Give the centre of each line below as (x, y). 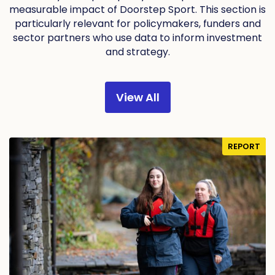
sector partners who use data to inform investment (137, 38)
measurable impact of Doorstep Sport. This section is (137, 10)
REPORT (244, 146)
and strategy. (137, 52)
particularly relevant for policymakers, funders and (137, 24)
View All (137, 98)
